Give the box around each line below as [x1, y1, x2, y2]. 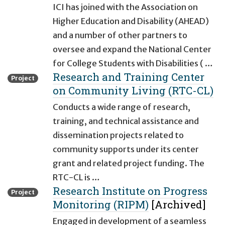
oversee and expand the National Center [53, 44, 211, 55]
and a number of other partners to [53, 30, 187, 41]
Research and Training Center [53, 70, 204, 84]
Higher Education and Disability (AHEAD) [53, 16, 209, 27]
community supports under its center [53, 144, 199, 155]
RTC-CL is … [53, 172, 100, 183]
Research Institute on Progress [53, 184, 207, 198]
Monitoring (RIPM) [53, 197, 149, 212]
